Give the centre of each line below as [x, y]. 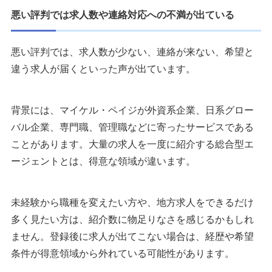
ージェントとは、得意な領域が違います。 [103, 161]
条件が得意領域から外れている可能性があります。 [123, 254]
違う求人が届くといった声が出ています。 [103, 69]
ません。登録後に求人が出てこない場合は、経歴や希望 [132, 237]
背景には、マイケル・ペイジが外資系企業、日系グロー [132, 110]
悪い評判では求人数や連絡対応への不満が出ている [123, 15]
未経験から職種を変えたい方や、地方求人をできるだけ [132, 203]
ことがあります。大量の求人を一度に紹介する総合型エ [132, 144]
